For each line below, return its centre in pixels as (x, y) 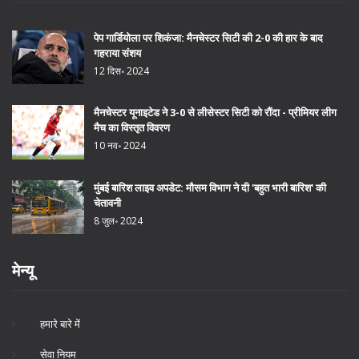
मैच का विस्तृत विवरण (132, 128)
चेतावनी (107, 202)
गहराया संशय (117, 52)
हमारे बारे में (60, 324)
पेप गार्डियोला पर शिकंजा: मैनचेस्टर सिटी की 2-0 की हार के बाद (208, 37)
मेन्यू (23, 271)
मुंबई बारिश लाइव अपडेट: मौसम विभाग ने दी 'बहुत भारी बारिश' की (210, 187)
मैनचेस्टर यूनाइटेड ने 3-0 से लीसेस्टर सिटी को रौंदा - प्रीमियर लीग (215, 113)
